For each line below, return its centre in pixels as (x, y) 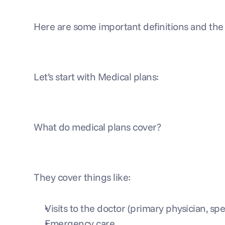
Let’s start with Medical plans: (96, 77)
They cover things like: (82, 177)
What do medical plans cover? (97, 127)
